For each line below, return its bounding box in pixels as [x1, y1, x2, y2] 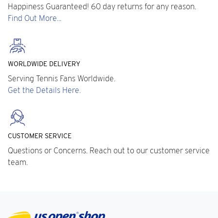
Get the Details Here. [8, 86, 81, 95]
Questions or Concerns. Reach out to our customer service [8, 146, 210, 155]
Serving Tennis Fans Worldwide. [8, 74, 115, 83]
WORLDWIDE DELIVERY [8, 60, 80, 68]
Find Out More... [8, 14, 61, 23]
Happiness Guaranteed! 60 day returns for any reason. [8, 2, 196, 11]
